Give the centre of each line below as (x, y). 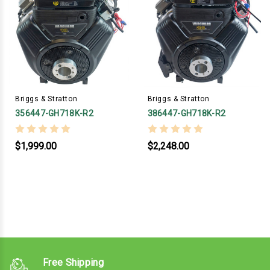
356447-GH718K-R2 (54, 113)
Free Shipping (73, 262)
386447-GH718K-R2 (187, 113)
